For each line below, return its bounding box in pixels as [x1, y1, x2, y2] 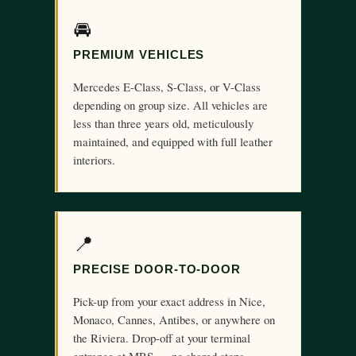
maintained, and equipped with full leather [72, 133, 273, 150]
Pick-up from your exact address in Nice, [72, 293, 265, 310]
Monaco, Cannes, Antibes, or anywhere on [72, 311, 275, 328]
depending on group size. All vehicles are [72, 97, 268, 114]
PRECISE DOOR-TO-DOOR [72, 262, 242, 277]
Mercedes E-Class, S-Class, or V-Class [72, 79, 261, 95]
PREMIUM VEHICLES [72, 48, 205, 62]
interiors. [72, 152, 115, 168]
